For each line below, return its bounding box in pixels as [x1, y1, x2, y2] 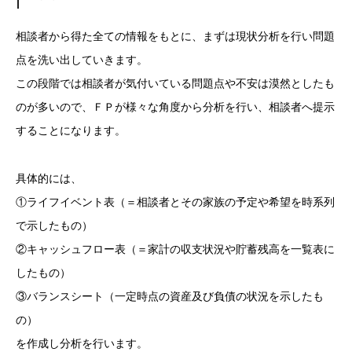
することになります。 [16, 125, 126, 137]
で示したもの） [16, 220, 93, 233]
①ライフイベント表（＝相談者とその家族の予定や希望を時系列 [16, 196, 335, 209]
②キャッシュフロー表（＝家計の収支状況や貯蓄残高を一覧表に [16, 244, 335, 256]
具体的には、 [16, 173, 82, 185]
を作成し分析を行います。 [16, 338, 148, 350]
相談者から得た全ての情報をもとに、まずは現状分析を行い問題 [16, 31, 335, 43]
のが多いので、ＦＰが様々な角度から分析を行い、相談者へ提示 [16, 101, 335, 114]
